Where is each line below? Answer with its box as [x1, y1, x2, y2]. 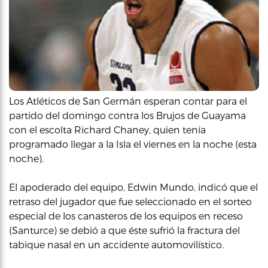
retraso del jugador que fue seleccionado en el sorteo [9, 196, 252, 207]
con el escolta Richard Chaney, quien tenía [9, 124, 206, 135]
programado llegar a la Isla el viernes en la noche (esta [9, 138, 257, 150]
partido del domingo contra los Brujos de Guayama [9, 109, 246, 121]
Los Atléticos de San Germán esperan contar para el [9, 95, 247, 106]
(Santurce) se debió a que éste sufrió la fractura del [9, 224, 240, 236]
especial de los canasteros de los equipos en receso [9, 210, 243, 221]
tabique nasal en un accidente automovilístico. [9, 239, 224, 250]
